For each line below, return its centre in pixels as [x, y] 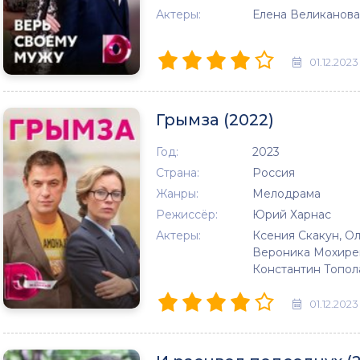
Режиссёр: [187, 215]
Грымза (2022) [215, 120]
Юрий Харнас [292, 215]
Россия [274, 173]
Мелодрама [286, 194]
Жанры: [177, 194]
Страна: [178, 173]
